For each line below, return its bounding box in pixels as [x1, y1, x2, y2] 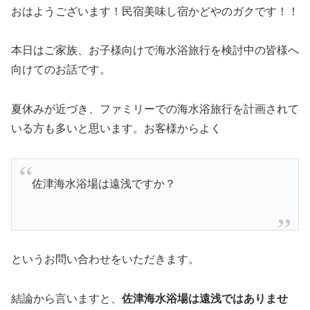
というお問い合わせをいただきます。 [11, 253, 199, 266]
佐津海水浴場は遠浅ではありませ [122, 293, 288, 305]
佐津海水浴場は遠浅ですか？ [31, 178, 176, 190]
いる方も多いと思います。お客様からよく [11, 122, 221, 135]
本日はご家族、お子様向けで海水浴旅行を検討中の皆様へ [11, 44, 299, 57]
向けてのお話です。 [11, 64, 111, 76]
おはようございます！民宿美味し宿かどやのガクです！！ [11, 5, 299, 17]
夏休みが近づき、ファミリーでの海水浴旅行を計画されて [11, 103, 299, 116]
